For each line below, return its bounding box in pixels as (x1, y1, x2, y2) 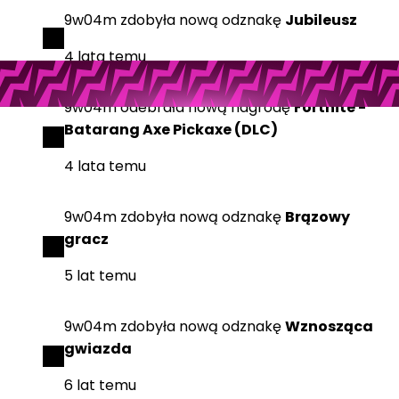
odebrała (120, 97, 184, 118)
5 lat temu (64, 265, 136, 286)
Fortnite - (294, 97, 366, 118)
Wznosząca (285, 316, 373, 337)
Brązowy (285, 207, 350, 227)
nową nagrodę (184, 97, 294, 118)
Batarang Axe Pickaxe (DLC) (64, 119, 278, 140)
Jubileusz (285, 10, 357, 30)
